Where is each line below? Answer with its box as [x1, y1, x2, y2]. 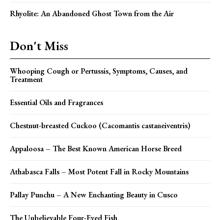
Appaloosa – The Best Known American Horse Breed [10, 143, 182, 154]
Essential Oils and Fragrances [10, 97, 103, 108]
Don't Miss [10, 37, 68, 55]
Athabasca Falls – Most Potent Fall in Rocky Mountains [10, 166, 189, 177]
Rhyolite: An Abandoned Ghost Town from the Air [10, 8, 174, 19]
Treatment [10, 74, 43, 85]
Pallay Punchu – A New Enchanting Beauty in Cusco [10, 190, 178, 200]
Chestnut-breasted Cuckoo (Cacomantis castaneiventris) [10, 120, 191, 131]
